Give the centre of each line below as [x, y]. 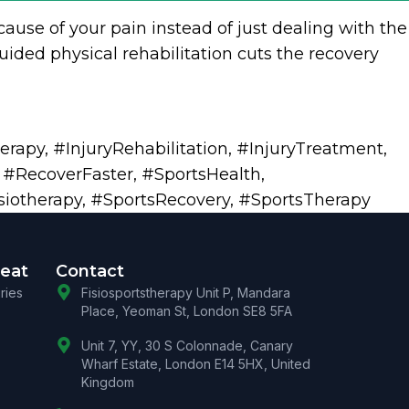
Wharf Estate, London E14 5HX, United [195, 364]
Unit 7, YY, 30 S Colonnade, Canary [187, 346]
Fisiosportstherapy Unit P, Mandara [185, 293]
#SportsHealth [201, 175]
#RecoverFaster [68, 175]
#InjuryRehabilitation [141, 149]
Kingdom [107, 383]
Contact [90, 272]
